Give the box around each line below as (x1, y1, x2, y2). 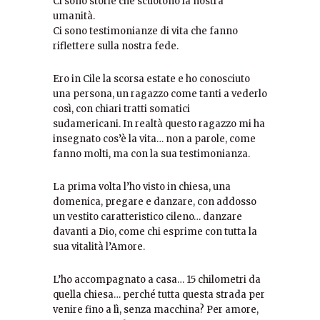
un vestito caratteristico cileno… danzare (53, 210, 242, 223)
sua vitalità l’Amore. (53, 240, 145, 253)
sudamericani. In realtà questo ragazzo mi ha (53, 117, 265, 130)
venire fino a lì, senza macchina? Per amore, (53, 303, 259, 316)
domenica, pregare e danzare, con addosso (53, 195, 256, 208)
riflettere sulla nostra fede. (53, 39, 179, 52)
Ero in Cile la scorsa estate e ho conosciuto (53, 72, 250, 85)
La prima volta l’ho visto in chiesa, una (53, 180, 231, 193)
